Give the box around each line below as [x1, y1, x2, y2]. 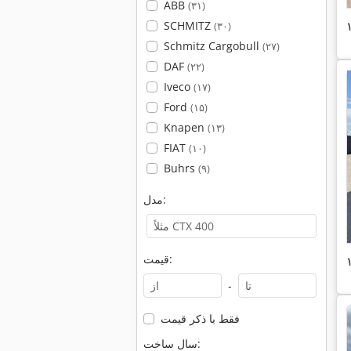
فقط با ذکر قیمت [160, 311, 240, 326]
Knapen [163, 120, 208, 135]
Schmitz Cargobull [163, 38, 262, 53]
